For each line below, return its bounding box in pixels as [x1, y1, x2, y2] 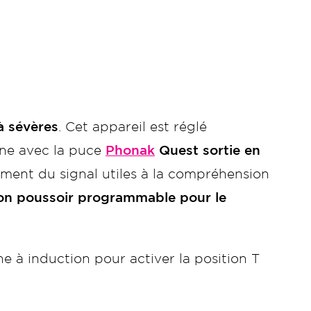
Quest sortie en [155, 145, 260, 157]
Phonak [106, 145, 155, 157]
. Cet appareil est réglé [58, 121, 207, 133]
